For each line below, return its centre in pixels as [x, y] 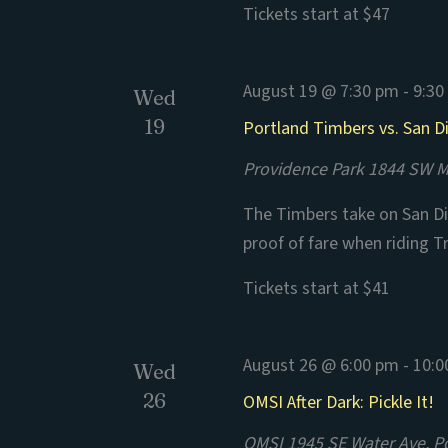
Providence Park [306, 169]
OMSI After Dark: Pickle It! [339, 402]
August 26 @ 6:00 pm [321, 365]
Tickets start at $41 [317, 288]
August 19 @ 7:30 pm [321, 91]
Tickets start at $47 [317, 14]
